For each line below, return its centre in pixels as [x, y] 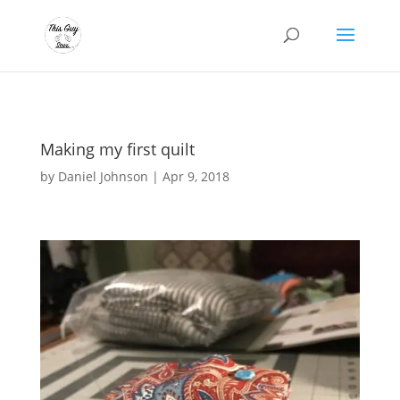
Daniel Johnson [103, 176]
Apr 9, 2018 [196, 176]
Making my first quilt [117, 149]
